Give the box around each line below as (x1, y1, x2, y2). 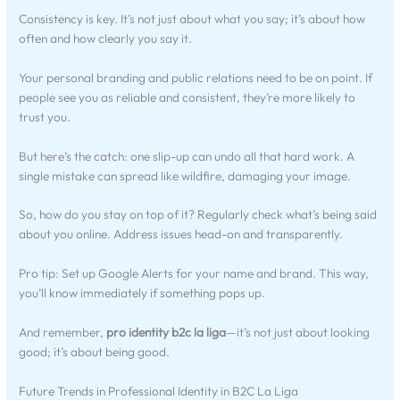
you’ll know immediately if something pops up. (19, 285, 266, 302)
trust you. (19, 108, 71, 125)
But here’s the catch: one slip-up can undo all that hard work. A (19, 147, 355, 164)
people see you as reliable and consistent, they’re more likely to (19, 88, 356, 105)
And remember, (19, 324, 107, 341)
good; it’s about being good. (19, 344, 171, 361)
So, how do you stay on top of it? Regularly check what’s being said (19, 206, 378, 223)
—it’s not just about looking (226, 324, 371, 341)
